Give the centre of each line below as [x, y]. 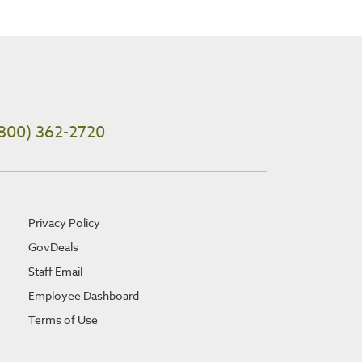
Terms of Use [63, 319]
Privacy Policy [64, 222]
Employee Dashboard [83, 295]
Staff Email [55, 271]
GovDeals [53, 246]
